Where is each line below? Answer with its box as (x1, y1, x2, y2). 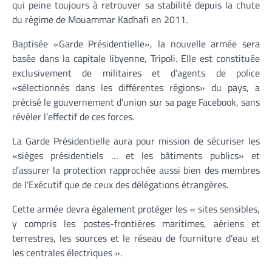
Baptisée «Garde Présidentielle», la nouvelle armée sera (12, 36, 260, 52)
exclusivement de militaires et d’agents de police (12, 66, 260, 81)
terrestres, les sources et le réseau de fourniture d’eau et (12, 231, 260, 246)
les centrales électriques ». (12, 245, 122, 260)
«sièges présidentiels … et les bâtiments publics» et (12, 148, 260, 163)
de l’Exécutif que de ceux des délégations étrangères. (12, 177, 228, 192)
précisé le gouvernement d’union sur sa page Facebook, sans (12, 95, 260, 110)
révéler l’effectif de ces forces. (12, 109, 134, 124)
